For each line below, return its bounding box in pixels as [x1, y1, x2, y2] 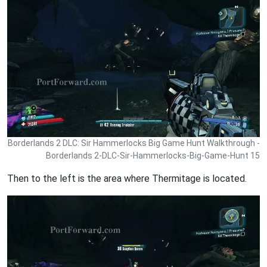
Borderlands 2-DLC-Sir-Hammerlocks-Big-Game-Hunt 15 [46, 151, 260, 161]
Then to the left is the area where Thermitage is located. [7, 173, 247, 185]
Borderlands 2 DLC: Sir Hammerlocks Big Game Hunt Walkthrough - [8, 138, 260, 148]
